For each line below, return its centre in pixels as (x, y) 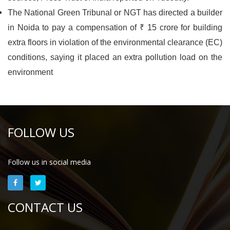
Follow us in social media (49, 162)
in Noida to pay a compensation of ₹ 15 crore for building (115, 27)
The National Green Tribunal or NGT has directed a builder (115, 13)
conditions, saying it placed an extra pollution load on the (115, 57)
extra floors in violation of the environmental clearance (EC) (115, 42)
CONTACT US (45, 207)
